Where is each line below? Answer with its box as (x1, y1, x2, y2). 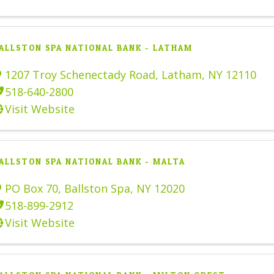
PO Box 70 (5, 180, 58, 196)
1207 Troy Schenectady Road (5, 67, 155, 82)
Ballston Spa (64, 180, 130, 196)
